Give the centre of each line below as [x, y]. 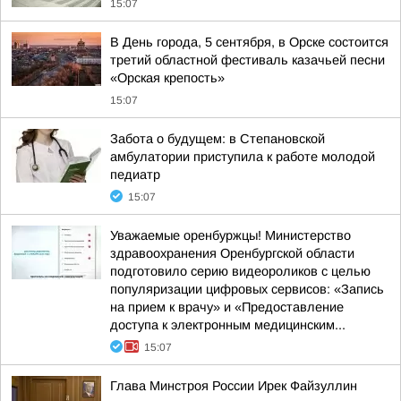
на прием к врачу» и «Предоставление [227, 307]
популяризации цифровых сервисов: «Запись [247, 289]
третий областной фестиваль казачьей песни [247, 60]
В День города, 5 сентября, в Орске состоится [249, 42]
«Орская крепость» [167, 78]
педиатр [135, 175]
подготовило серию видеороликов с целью [240, 271]
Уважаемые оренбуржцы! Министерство [230, 235]
